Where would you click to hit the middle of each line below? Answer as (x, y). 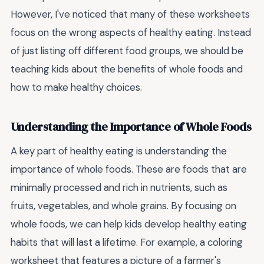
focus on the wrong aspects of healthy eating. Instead (131, 33)
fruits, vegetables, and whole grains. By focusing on (123, 206)
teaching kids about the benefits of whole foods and (127, 69)
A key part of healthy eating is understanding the (119, 151)
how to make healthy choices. (76, 88)
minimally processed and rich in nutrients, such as (119, 188)
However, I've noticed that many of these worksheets (130, 14)
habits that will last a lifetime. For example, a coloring (127, 242)
